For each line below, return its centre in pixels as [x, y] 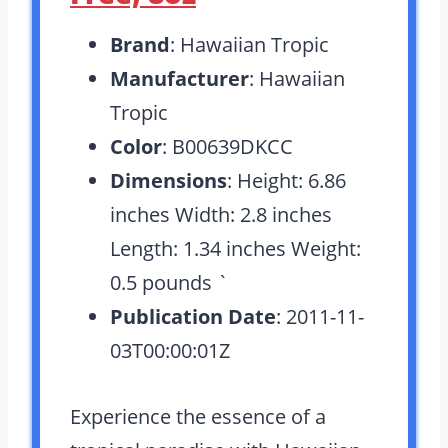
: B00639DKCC [227, 146]
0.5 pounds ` [169, 282]
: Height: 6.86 [286, 180]
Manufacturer [179, 78]
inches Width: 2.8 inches [221, 214]
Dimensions [168, 180]
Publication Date [193, 316]
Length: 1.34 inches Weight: [235, 248]
